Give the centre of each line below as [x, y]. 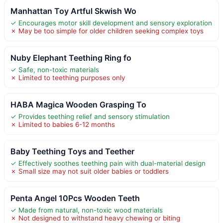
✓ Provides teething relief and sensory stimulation [90, 116]
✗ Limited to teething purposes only [68, 77]
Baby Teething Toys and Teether [72, 151]
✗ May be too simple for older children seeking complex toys [107, 31]
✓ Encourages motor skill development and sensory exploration [111, 23]
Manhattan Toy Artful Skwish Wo [73, 11]
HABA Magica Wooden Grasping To [78, 104]
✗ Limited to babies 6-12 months [63, 124]
